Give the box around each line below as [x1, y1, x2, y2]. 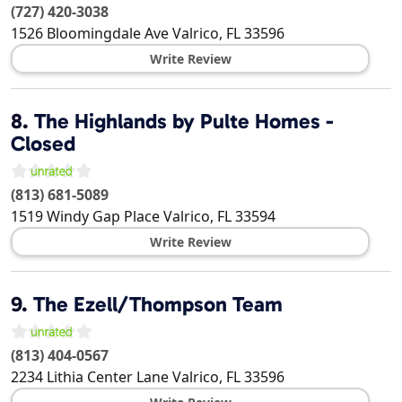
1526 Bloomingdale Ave [11, 23, 169, 44]
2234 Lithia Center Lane [11, 367, 169, 388]
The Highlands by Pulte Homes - [34, 109, 334, 135]
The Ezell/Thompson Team [33, 292, 283, 318]
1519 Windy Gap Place [11, 206, 160, 227]
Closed [11, 131, 75, 157]
